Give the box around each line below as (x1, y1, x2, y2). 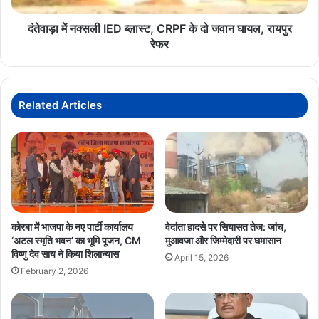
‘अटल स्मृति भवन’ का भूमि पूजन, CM (11, 234, 141, 246)
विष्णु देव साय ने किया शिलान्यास (11, 247, 119, 260)
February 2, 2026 (21, 265, 88, 276)
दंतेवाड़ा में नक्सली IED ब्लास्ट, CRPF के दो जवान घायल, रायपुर (27, 21, 292, 36)
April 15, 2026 (174, 251, 229, 263)
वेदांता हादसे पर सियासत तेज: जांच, (165, 220, 286, 233)
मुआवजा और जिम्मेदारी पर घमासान (165, 234, 281, 246)
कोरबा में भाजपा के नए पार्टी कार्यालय (11, 220, 133, 233)
